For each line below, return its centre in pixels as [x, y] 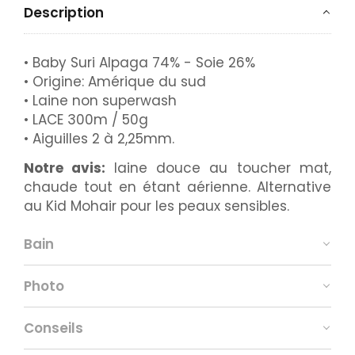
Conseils [53, 328]
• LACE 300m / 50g [86, 119]
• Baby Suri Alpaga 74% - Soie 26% [139, 62]
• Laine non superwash [100, 100]
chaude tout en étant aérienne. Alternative [177, 187]
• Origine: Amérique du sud [115, 81]
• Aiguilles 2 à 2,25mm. [99, 138]
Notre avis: [69, 168]
